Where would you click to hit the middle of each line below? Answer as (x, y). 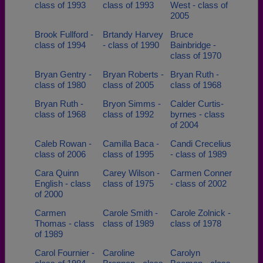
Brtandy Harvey (133, 34)
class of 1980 (60, 85)
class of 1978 (196, 223)
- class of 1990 (131, 45)
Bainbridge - (193, 45)
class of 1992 (128, 114)
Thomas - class (65, 223)
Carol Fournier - (65, 253)
